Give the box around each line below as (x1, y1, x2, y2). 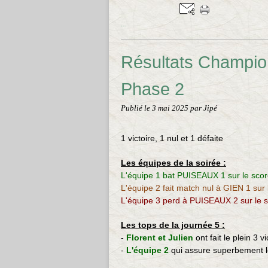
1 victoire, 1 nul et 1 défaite (121, 133, 223, 143)
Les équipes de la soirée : (121, 158, 226, 167)
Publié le (121, 104, 152, 112)
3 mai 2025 (152, 104, 190, 112)
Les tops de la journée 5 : (121, 220, 225, 230)
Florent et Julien (126, 233, 196, 242)
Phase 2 (121, 79, 184, 99)
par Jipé (190, 104, 217, 112)
